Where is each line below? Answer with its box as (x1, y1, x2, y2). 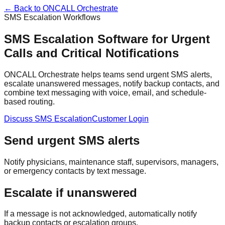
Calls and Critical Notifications (4, 46, 179, 60)
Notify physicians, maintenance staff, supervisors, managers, (4, 157, 218, 166)
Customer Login (92, 114, 149, 123)
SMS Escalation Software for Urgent (4, 32, 210, 46)
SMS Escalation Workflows (4, 13, 100, 22)
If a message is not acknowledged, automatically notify (4, 209, 197, 218)
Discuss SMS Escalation (4, 114, 92, 123)
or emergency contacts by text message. (4, 166, 146, 175)
